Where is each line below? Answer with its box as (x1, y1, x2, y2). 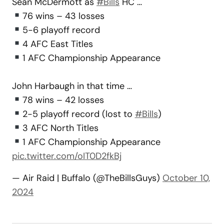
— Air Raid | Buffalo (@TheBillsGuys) (12, 171, 162, 184)
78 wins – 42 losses (22, 93, 104, 106)
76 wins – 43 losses (22, 9, 104, 22)
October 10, (162, 171, 210, 184)
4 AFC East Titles (22, 37, 93, 50)
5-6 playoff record (22, 23, 100, 36)
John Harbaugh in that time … (12, 79, 132, 92)
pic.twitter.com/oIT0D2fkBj (12, 149, 121, 162)
